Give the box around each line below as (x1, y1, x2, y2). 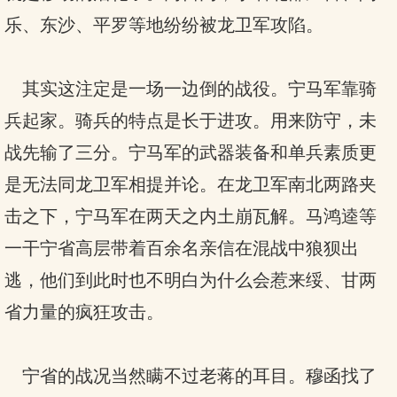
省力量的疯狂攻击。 (4, 302, 164, 322)
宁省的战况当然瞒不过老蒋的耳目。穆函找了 (4, 366, 377, 385)
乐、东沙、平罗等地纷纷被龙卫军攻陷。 (4, 15, 323, 35)
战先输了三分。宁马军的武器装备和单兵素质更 (4, 143, 377, 162)
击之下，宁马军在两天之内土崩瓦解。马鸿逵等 (4, 206, 377, 226)
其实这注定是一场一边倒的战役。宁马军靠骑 (4, 79, 377, 98)
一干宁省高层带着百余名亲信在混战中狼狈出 (4, 238, 359, 258)
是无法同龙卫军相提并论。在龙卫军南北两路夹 (4, 175, 377, 194)
